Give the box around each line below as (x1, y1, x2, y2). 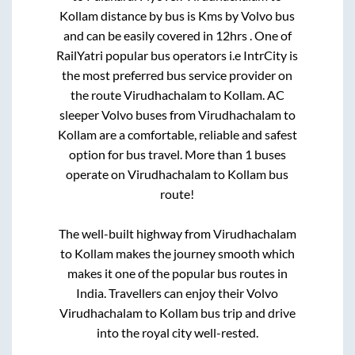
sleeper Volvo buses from (59, 107, 198, 123)
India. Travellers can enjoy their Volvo (76, 285, 279, 301)
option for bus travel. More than (68, 147, 245, 162)
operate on (66, 166, 128, 182)
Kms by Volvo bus (198, 8, 296, 24)
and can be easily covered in (63, 28, 216, 44)
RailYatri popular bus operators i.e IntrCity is (56, 48, 299, 63)
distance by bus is (98, 8, 199, 24)
